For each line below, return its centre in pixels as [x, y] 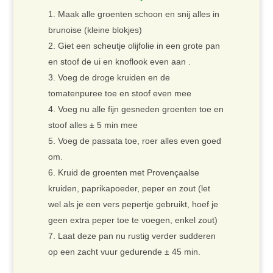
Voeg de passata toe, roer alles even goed [139, 141]
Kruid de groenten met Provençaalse [128, 173]
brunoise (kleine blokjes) [95, 30]
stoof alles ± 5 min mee [93, 125]
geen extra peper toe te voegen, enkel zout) [133, 220]
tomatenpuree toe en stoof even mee [119, 94]
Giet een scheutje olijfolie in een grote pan [139, 46]
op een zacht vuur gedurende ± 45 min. [124, 252]
